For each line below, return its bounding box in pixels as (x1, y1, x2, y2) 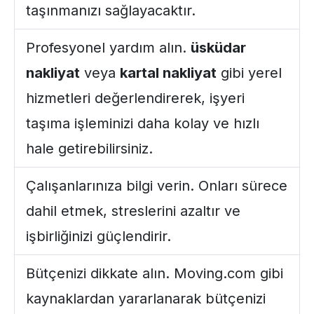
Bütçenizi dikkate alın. (26, 265, 174, 282)
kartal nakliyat (120, 64, 217, 81)
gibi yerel (217, 64, 282, 81)
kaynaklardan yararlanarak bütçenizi (26, 290, 266, 307)
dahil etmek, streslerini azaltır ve (26, 203, 240, 219)
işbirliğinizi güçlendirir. (26, 228, 171, 245)
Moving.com (174, 265, 256, 282)
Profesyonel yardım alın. (26, 39, 191, 56)
